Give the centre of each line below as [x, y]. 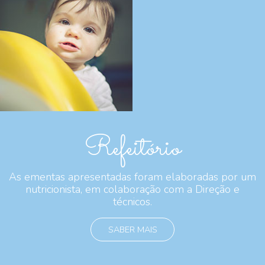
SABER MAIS [132, 229]
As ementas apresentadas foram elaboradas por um [132, 177]
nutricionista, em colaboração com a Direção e [132, 189]
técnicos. [132, 201]
